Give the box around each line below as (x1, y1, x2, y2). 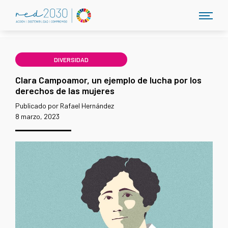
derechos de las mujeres (15, 85, 115, 96)
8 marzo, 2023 (15, 112, 60, 121)
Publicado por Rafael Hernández (15, 101, 114, 110)
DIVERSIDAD (54, 56, 89, 63)
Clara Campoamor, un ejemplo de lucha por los (15, 74, 202, 85)
